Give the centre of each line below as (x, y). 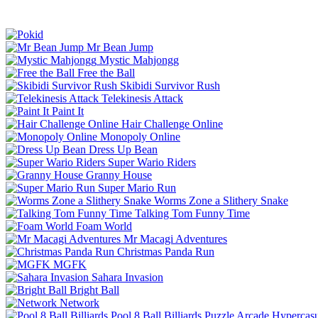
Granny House (119, 175)
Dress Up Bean (123, 149)
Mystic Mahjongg (139, 60)
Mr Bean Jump (120, 47)
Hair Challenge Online (172, 124)
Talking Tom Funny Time (192, 213)
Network (79, 302)
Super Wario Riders (152, 162)
